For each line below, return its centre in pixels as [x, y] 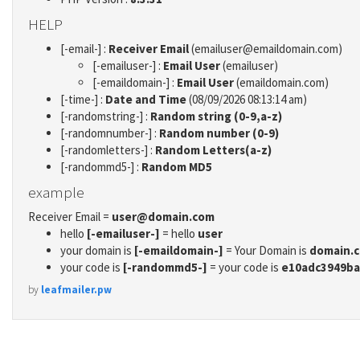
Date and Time [146, 100]
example [56, 192]
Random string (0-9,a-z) [216, 117]
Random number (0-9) [219, 133]
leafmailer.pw [76, 289]
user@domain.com [163, 217]
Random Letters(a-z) [213, 150]
